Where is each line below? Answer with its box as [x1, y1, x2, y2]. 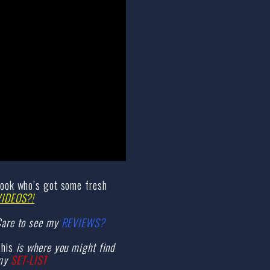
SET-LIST [10, 252, 50, 268]
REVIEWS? [61, 215, 105, 231]
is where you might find [13, 239, 115, 256]
